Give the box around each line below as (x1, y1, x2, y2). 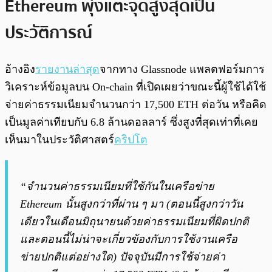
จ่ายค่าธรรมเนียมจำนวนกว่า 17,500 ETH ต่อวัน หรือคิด (5, 98, 267, 111)
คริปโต (114, 134, 148, 146)
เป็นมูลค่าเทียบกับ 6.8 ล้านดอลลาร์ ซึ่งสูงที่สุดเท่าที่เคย (5, 116, 258, 129)
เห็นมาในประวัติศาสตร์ (5, 134, 114, 146)
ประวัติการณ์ (5, 19, 92, 47)
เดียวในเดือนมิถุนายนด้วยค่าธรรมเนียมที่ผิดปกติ (20, 216, 249, 228)
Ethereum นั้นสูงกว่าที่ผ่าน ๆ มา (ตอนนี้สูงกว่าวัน (20, 198, 243, 211)
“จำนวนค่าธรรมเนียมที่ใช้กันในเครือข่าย (20, 180, 214, 193)
